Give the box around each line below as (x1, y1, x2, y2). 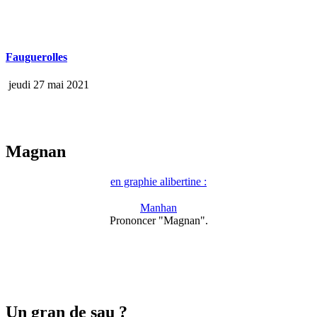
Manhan (140, 202, 177, 214)
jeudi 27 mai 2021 (6, 79, 89, 91)
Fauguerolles (6, 51, 67, 64)
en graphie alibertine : (110, 175, 207, 188)
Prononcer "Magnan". (109, 214, 208, 227)
